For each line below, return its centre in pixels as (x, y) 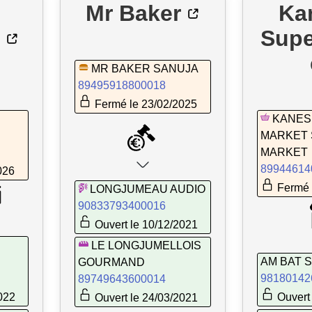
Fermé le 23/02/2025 (145, 104)
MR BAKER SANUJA (145, 68)
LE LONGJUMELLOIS (146, 246)
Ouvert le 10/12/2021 (145, 225)
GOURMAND (111, 263)
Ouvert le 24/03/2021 (145, 298)
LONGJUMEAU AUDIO (148, 189)
